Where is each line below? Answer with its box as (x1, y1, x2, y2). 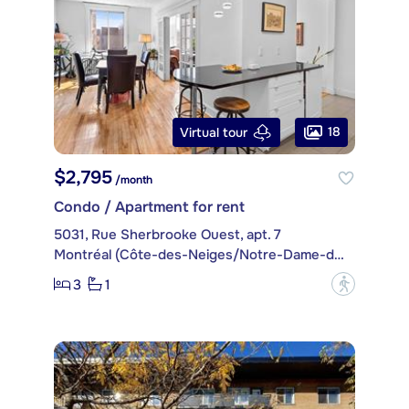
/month (112, 173, 152, 188)
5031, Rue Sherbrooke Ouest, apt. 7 (54, 225, 281, 245)
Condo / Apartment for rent (54, 197, 245, 217)
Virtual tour (180, 123, 247, 141)
